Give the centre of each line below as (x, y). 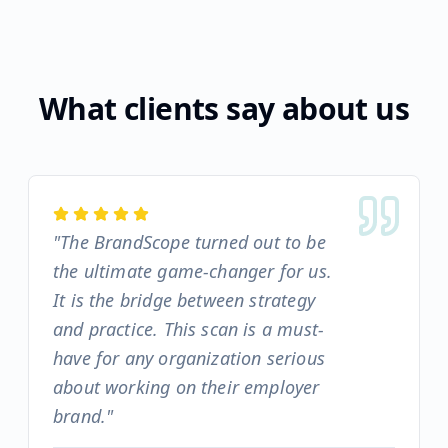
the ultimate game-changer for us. (192, 271)
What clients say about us (224, 108)
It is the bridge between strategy (184, 300)
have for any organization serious (189, 358)
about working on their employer (186, 387)
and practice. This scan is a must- (189, 329)
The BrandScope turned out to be (193, 242)
